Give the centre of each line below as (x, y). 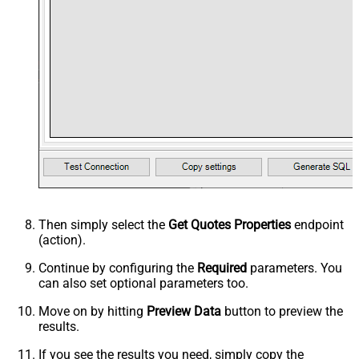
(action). (62, 240)
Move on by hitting (93, 311)
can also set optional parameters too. (143, 283)
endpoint (317, 224)
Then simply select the (103, 224)
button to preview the (282, 311)
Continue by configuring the (118, 268)
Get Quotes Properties (230, 224)
